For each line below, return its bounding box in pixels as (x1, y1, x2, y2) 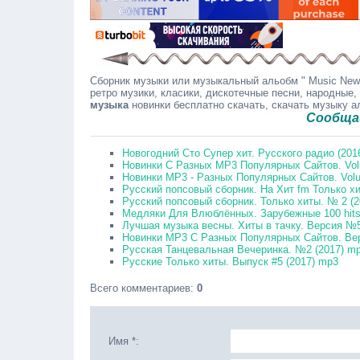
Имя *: (108, 335, 139, 347)
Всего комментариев (90, 282, 190, 294)
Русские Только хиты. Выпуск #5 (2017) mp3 (122, 256, 338, 268)
